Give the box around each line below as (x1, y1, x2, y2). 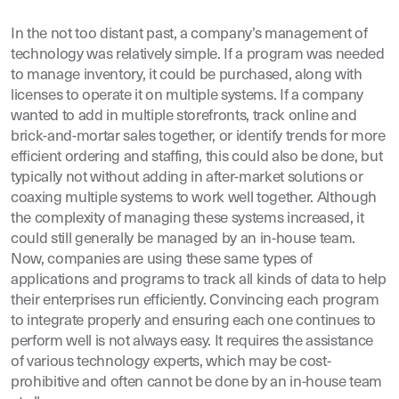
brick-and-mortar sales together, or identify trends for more (11, 129, 386, 144)
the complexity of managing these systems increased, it (11, 211, 364, 226)
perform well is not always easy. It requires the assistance (11, 334, 373, 349)
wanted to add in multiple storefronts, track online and (11, 109, 357, 124)
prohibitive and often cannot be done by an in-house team (11, 375, 382, 390)
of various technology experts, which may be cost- (11, 354, 331, 370)
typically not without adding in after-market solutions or (11, 170, 363, 185)
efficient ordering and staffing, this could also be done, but (11, 150, 383, 165)
